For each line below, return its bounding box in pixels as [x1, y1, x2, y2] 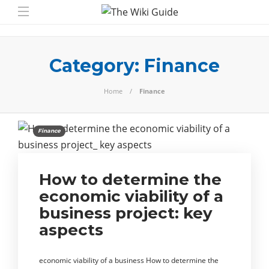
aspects [39, 220, 103, 240]
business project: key [39, 204, 213, 223]
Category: [49, 55, 144, 77]
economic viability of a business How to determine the [39, 255, 219, 265]
